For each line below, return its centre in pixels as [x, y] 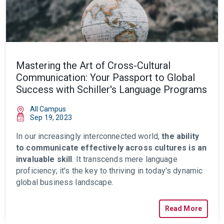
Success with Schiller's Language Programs [111, 89]
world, [149, 136]
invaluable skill [44, 159]
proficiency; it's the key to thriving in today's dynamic [109, 171]
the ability [180, 136]
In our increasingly [48, 136]
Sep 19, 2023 [51, 117]
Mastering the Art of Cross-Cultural [93, 65]
